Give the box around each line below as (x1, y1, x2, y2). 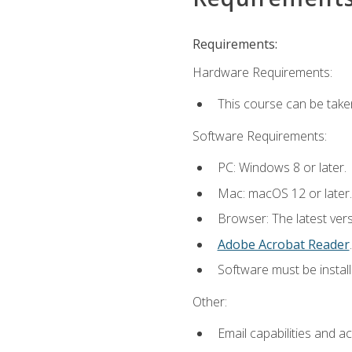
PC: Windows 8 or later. (217, 159, 346, 177)
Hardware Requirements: (192, 64, 332, 82)
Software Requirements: (192, 126, 327, 145)
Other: (192, 292, 227, 310)
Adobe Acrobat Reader (217, 235, 350, 253)
